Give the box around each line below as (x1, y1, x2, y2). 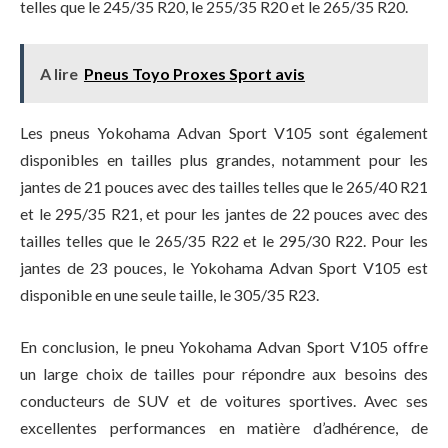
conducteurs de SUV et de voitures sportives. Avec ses (20, 390, 428, 410)
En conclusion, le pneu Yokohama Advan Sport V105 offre (20, 336, 428, 356)
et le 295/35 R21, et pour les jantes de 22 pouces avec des (20, 204, 428, 224)
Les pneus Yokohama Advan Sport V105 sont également (20, 123, 428, 143)
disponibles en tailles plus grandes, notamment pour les (20, 150, 428, 170)
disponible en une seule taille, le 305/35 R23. (20, 285, 319, 305)
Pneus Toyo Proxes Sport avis (83, 64, 305, 84)
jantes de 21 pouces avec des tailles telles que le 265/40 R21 (20, 177, 428, 197)
